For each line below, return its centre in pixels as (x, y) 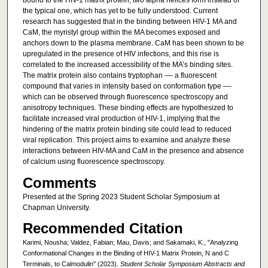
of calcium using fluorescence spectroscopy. (94, 162)
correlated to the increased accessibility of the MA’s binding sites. (127, 65)
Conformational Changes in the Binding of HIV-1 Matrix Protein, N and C (126, 253)
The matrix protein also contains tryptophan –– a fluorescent (119, 76)
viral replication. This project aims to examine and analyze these (126, 140)
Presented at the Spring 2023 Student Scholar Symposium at (121, 197)
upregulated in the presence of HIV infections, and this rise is (121, 54)
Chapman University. (56, 207)
